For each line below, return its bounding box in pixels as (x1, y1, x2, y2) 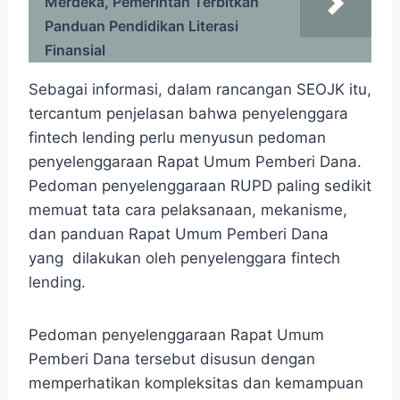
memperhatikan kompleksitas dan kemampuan (29, 374, 363, 393)
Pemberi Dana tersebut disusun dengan (29, 350, 315, 369)
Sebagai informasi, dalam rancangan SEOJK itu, (29, 80, 371, 99)
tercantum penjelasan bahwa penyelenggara (29, 104, 348, 123)
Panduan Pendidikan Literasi (45, 17, 238, 36)
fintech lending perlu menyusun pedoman (29, 129, 326, 147)
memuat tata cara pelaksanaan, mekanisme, (29, 201, 347, 220)
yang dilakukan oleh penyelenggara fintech (29, 249, 340, 268)
